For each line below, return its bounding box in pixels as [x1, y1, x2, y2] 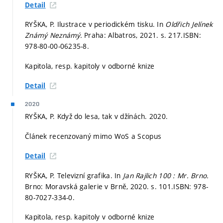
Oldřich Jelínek [165, 19, 213, 29]
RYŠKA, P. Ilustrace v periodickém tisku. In [25, 19, 166, 29]
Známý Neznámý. [25, 30, 85, 40]
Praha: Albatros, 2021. [84, 30, 161, 40]
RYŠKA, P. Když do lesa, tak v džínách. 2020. [25, 111, 168, 121]
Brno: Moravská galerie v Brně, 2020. [25, 181, 151, 191]
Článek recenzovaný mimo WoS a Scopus [25, 131, 162, 141]
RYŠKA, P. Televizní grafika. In [25, 170, 123, 180]
